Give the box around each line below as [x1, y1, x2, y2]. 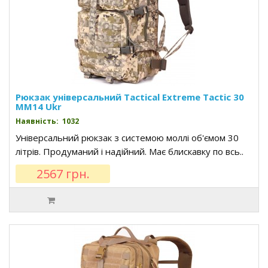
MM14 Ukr [16, 100, 62, 112]
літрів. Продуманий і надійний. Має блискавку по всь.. [16, 145, 243, 157]
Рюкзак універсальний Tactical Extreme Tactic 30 [16, 91, 244, 103]
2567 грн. [36, 166, 90, 182]
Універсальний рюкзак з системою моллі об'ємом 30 [16, 132, 239, 144]
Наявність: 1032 [16, 116, 79, 126]
